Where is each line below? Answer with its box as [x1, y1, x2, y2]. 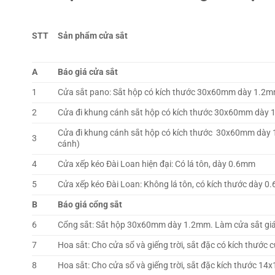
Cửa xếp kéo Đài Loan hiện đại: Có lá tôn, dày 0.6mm [58, 158, 256, 169]
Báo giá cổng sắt [58, 199, 123, 210]
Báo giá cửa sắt [58, 66, 118, 77]
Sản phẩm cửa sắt [58, 30, 128, 41]
